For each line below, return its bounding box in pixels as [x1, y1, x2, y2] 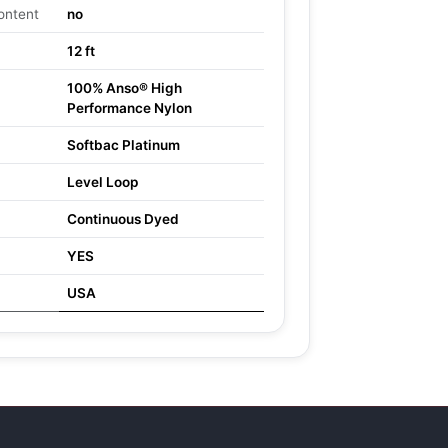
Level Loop [67, 174, 138, 190]
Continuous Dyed [67, 211, 179, 227]
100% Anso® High [67, 80, 182, 96]
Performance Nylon [67, 100, 192, 116]
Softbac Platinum [67, 137, 180, 153]
